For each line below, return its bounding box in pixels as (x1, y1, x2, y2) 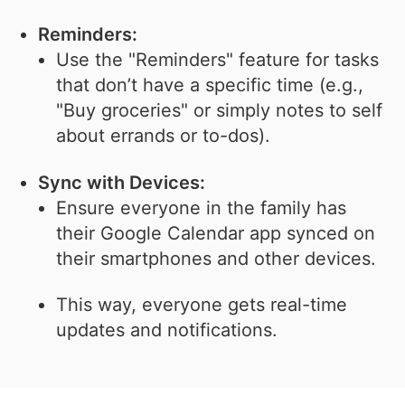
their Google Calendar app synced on (56, 222, 376, 245)
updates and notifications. (56, 319, 278, 342)
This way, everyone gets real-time (56, 294, 348, 316)
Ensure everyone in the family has (56, 197, 347, 220)
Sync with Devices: (38, 172, 206, 194)
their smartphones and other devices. (56, 248, 377, 270)
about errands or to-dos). (56, 125, 271, 147)
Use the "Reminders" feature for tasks (56, 49, 380, 71)
